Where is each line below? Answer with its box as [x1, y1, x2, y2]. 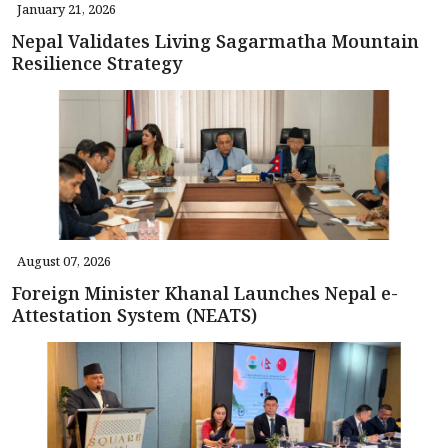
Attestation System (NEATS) [12, 302, 257, 327]
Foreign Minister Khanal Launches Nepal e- [12, 280, 398, 305]
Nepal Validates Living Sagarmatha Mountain [12, 28, 419, 53]
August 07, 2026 [17, 251, 111, 270]
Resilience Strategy [12, 50, 182, 75]
